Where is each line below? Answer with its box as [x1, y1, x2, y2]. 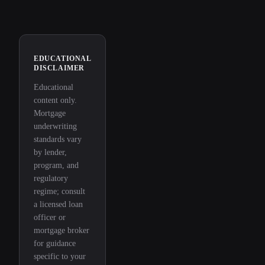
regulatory [34, 173, 68, 183]
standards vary [34, 134, 82, 144]
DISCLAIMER [34, 63, 85, 72]
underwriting [34, 121, 77, 131]
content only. [34, 95, 77, 105]
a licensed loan [34, 199, 83, 209]
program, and [34, 160, 79, 170]
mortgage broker [34, 225, 89, 235]
